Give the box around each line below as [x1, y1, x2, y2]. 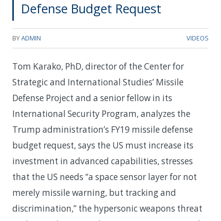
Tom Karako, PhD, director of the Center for [12, 60, 184, 72]
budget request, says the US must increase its [12, 139, 193, 151]
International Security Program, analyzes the [12, 108, 190, 119]
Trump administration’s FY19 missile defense [12, 123, 193, 135]
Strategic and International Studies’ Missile [12, 76, 184, 88]
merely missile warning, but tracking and [12, 186, 176, 198]
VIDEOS [186, 33, 209, 42]
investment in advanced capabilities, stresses [12, 155, 193, 167]
